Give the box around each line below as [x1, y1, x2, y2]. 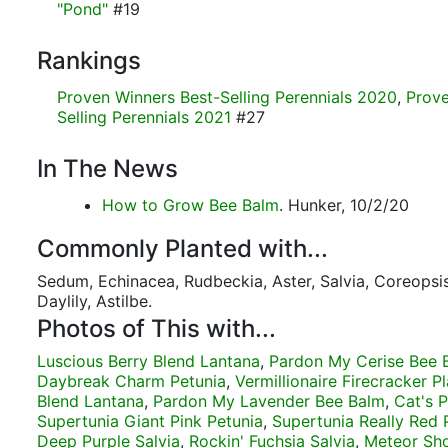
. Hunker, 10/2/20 [279, 195, 409, 215]
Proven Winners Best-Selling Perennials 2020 [57, 87, 397, 107]
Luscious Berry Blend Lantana [37, 351, 260, 371]
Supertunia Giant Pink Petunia [37, 411, 263, 431]
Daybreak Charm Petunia [37, 371, 226, 391]
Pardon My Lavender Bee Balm [153, 391, 385, 411]
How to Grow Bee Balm [102, 195, 279, 215]
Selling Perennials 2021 [57, 107, 231, 127]
